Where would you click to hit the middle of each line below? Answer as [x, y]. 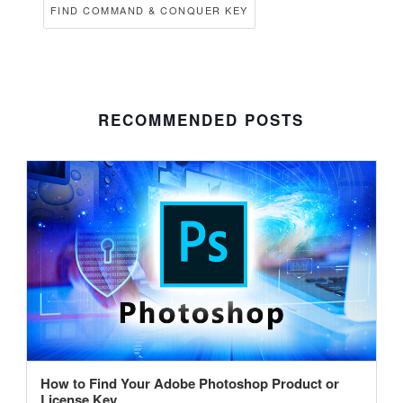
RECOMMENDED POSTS [201, 120]
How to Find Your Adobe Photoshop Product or [189, 384]
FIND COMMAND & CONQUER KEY [149, 10]
